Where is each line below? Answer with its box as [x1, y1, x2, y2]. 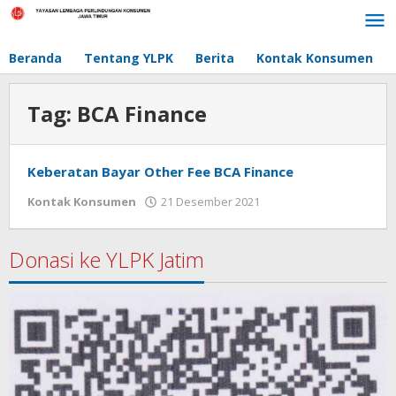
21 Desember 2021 [161, 194, 260, 209]
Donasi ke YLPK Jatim [9, 245, 204, 274]
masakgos [269, 210, 329, 226]
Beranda [9, 49, 62, 66]
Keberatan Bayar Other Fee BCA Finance [27, 163, 293, 180]
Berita [195, 49, 234, 66]
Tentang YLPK [84, 49, 173, 66]
